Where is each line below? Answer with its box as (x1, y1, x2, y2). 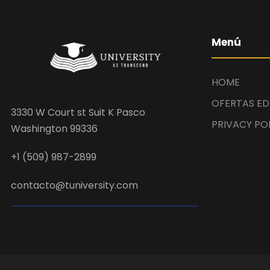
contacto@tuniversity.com (11, 178, 138, 192)
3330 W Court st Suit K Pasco (11, 105, 145, 119)
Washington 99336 (11, 121, 98, 136)
